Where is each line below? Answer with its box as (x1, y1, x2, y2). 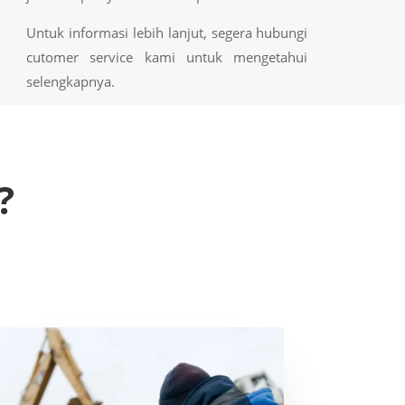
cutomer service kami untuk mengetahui (25, 47, 308, 66)
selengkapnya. (25, 71, 115, 90)
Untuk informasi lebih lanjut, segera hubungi (25, 23, 308, 42)
